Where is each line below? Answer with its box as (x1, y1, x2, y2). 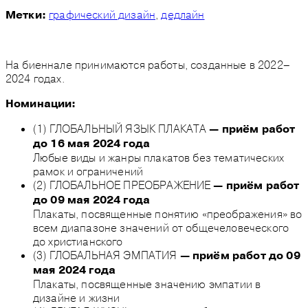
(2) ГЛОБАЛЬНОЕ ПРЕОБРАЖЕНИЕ (33, 177, 214, 192)
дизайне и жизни (33, 290, 120, 305)
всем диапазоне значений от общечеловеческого (33, 220, 289, 234)
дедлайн (161, 7, 205, 21)
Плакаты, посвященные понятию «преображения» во (33, 206, 302, 221)
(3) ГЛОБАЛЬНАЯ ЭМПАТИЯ (33, 247, 180, 262)
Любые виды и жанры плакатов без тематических (33, 150, 285, 164)
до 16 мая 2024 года (33, 136, 151, 151)
